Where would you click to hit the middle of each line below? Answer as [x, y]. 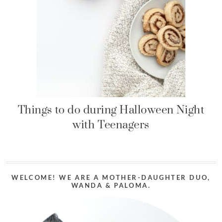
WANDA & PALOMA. [111, 185]
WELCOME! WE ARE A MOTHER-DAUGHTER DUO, [111, 177]
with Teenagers [111, 124]
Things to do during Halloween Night [111, 110]
